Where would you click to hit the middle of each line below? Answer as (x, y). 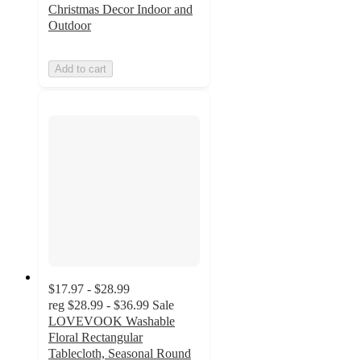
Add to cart (81, 68)
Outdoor (70, 25)
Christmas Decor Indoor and (120, 9)
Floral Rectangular (95, 338)
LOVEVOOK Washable (112, 322)
